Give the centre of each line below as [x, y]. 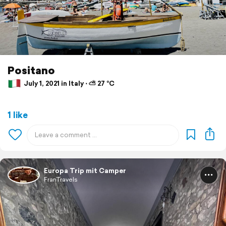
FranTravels [61, 179]
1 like [18, 115]
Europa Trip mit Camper [85, 171]
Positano [31, 70]
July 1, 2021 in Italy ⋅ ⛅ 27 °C [68, 83]
